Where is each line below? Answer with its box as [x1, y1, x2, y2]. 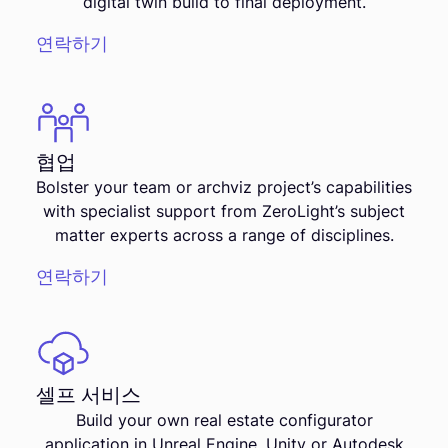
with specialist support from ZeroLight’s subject [43, 200, 405, 221]
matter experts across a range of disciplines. [54, 224, 394, 245]
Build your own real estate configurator [75, 409, 373, 430]
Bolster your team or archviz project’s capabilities [36, 176, 412, 197]
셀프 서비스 [36, 382, 141, 407]
